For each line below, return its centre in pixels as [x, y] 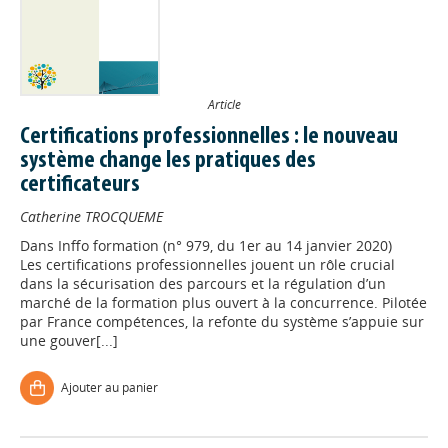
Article [224, 104]
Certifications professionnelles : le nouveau [209, 137]
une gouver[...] [69, 341]
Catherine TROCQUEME [91, 217]
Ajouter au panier [109, 388]
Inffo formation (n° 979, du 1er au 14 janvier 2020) [225, 246]
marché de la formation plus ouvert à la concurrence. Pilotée [223, 303]
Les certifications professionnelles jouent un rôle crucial [207, 265]
